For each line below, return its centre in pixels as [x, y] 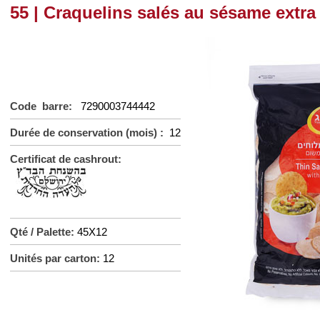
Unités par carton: [56, 259]
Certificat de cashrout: [66, 159]
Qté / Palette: [44, 232]
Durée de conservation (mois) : [90, 133]
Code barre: [45, 106]
